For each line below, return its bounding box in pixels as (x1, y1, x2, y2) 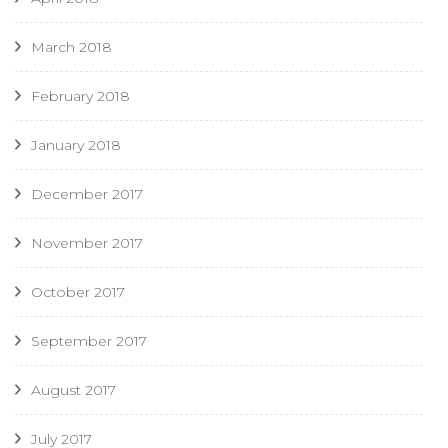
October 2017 (31, 282, 125, 301)
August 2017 (31, 380, 116, 399)
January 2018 (31, 135, 121, 154)
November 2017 (31, 233, 143, 252)
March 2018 (31, 37, 112, 56)
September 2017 (31, 331, 147, 350)
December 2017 (31, 184, 143, 203)
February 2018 (31, 86, 130, 105)
